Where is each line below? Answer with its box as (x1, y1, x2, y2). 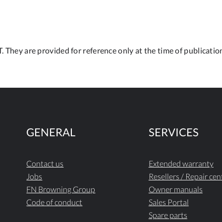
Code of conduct (26, 197, 83, 207)
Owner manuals (148, 184, 203, 194)
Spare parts (148, 210, 187, 220)
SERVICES (148, 125, 199, 139)
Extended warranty (148, 158, 214, 168)
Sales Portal (148, 197, 189, 207)
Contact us (26, 158, 64, 168)
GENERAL (26, 125, 76, 139)
